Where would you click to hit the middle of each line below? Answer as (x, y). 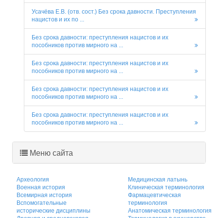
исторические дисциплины (54, 210)
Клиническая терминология (166, 187)
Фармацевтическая (154, 195)
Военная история (41, 187)
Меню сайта (50, 153)
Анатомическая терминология (170, 210)
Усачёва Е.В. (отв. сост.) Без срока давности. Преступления (114, 12)
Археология (33, 179)
